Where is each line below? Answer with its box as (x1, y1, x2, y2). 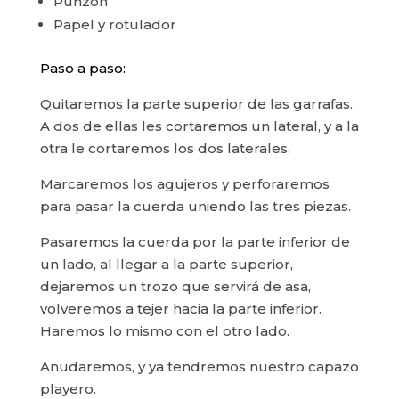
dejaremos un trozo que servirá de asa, (39, 278, 311, 296)
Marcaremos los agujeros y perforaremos (39, 175, 330, 193)
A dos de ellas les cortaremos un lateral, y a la (39, 118, 359, 135)
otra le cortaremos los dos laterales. (39, 140, 290, 158)
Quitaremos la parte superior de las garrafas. (39, 95, 353, 113)
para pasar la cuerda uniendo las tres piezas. (39, 198, 351, 216)
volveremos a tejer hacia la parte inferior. (39, 300, 322, 318)
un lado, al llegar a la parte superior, (39, 256, 293, 273)
